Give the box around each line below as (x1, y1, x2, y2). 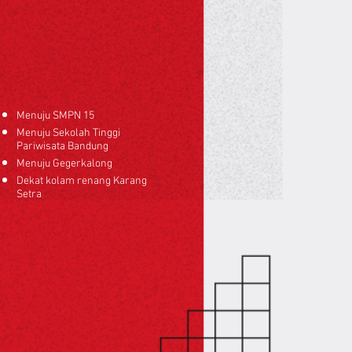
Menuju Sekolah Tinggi (16, 126, 120, 140)
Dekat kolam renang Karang (16, 174, 147, 188)
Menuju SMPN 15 (16, 109, 94, 123)
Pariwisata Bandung (16, 140, 108, 153)
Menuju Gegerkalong (16, 157, 112, 170)
